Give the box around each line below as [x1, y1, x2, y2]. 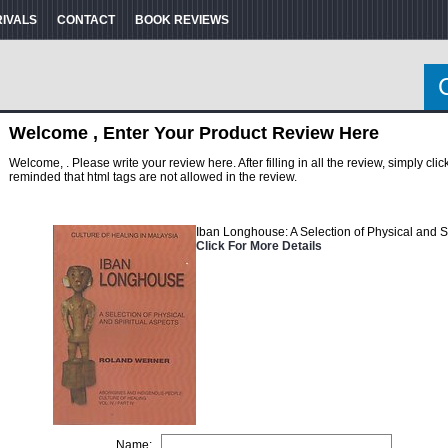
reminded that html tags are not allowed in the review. [9, 170, 297, 184]
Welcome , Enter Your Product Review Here [9, 123, 379, 143]
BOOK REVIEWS [135, 13, 229, 27]
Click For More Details [195, 239, 322, 253]
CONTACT [57, 13, 115, 27]
